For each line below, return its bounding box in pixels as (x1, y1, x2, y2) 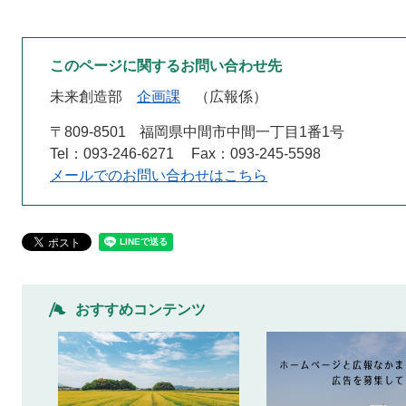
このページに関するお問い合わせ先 (50, 58, 282, 73)
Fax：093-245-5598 (191, 146, 321, 161)
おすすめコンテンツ (75, 302, 206, 317)
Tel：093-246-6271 (50, 146, 174, 161)
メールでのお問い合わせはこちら (50, 168, 267, 183)
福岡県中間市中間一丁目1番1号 (140, 124, 344, 140)
